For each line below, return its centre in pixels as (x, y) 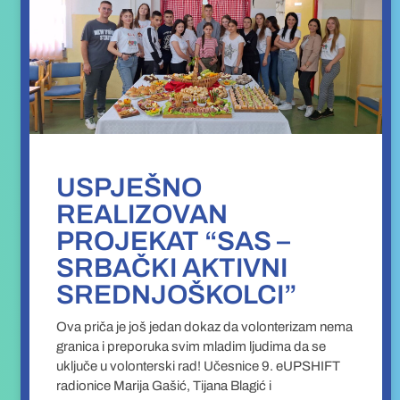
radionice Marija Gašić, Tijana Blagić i (164, 386)
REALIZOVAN (142, 215)
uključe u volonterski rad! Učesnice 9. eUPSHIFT (199, 367)
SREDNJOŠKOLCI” (177, 295)
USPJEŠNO (129, 188)
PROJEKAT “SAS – (174, 242)
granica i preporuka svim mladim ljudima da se (192, 347)
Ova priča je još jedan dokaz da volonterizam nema (205, 327)
